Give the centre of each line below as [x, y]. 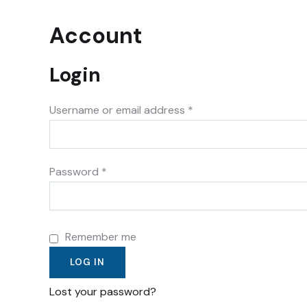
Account [96, 36]
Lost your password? [103, 292]
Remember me [101, 237]
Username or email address [119, 110]
